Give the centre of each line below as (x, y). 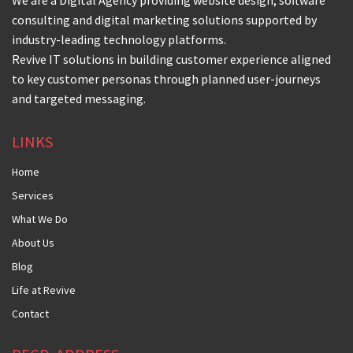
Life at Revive (44, 290)
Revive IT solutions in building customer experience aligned (171, 59)
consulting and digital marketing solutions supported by (164, 20)
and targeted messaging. (79, 99)
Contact (30, 314)
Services (33, 196)
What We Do (40, 219)
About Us (33, 243)
